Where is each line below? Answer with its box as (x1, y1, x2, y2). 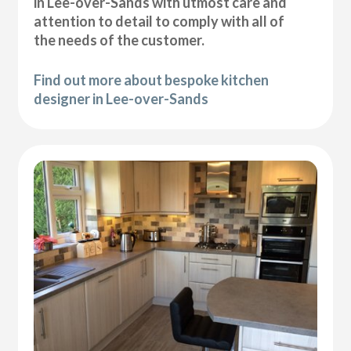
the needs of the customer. (34, 31, 205, 49)
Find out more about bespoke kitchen (34, 71, 270, 89)
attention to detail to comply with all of (34, 12, 285, 30)
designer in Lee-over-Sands (34, 89, 209, 107)
